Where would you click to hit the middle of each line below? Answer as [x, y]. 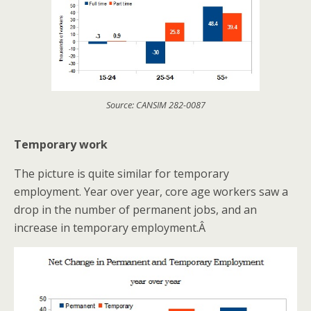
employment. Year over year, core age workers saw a [151, 192]
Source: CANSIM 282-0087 [155, 105]
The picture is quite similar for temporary [121, 174]
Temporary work [61, 145]
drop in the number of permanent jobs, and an [135, 210]
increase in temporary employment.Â [111, 228]
